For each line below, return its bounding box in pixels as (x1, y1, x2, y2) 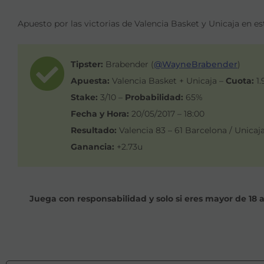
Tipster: (71, 58, 103, 70)
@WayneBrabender (154, 58, 237, 70)
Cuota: (226, 75, 254, 86)
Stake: (71, 91, 98, 103)
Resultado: (71, 124, 117, 136)
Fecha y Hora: (71, 108, 129, 119)
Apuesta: (71, 75, 110, 86)
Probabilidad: (125, 91, 183, 103)
